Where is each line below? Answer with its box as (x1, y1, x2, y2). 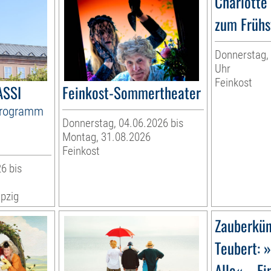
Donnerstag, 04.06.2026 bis (62, 116, 184, 131)
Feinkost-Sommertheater (62, 81, 201, 104)
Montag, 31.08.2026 (62, 130, 151, 145)
